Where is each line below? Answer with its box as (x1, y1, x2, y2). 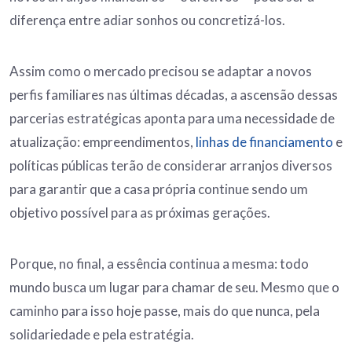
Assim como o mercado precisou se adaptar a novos (9, 63, 312, 80)
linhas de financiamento (196, 134, 333, 151)
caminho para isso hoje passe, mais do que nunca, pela (9, 302, 320, 320)
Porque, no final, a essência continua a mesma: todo (9, 255, 309, 273)
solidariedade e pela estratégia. (9, 326, 194, 343)
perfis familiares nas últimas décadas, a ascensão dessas (9, 86, 338, 104)
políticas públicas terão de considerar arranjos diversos (9, 157, 332, 174)
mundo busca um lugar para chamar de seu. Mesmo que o (9, 279, 339, 296)
